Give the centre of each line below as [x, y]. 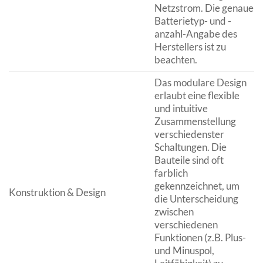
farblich [171, 173]
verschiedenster [189, 134]
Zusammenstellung [195, 121]
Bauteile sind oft [189, 160]
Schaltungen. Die [190, 147]
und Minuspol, [184, 250]
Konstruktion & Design [57, 192]
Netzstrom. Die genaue [204, 8]
